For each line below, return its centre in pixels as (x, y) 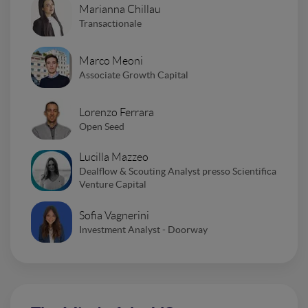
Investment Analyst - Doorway (143, 229)
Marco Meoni (111, 60)
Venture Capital (113, 185)
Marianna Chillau (120, 9)
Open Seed (102, 126)
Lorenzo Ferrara (117, 112)
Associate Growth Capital (134, 75)
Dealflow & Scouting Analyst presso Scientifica (178, 172)
